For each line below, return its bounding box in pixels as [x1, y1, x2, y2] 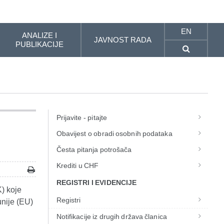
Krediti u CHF [56, 161, 99, 169]
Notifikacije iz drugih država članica [56, 212, 167, 220]
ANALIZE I [21, 31, 57, 39]
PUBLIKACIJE [15, 40, 63, 48]
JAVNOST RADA [94, 35, 152, 44]
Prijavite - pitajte [56, 113, 107, 121]
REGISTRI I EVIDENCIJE [56, 178, 136, 186]
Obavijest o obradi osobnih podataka [56, 129, 172, 137]
